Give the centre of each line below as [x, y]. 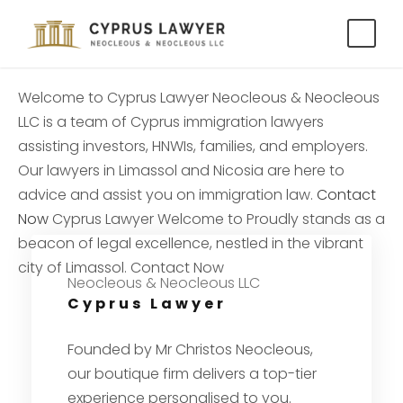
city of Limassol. [74, 268]
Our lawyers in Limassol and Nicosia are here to [181, 170]
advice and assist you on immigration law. [166, 195]
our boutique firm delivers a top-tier [192, 374]
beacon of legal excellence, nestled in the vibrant [191, 243]
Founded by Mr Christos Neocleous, [190, 349]
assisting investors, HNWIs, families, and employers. [193, 146]
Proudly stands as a [316, 219]
